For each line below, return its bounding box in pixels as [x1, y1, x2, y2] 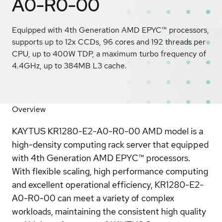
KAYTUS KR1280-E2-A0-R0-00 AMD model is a [12, 125, 203, 137]
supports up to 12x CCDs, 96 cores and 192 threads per [12, 36, 206, 47]
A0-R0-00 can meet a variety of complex [12, 192, 174, 204]
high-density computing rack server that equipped [12, 138, 209, 150]
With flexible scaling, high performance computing [12, 165, 208, 177]
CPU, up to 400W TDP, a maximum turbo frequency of [12, 48, 206, 59]
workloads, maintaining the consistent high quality [12, 205, 206, 217]
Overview [12, 104, 46, 114]
